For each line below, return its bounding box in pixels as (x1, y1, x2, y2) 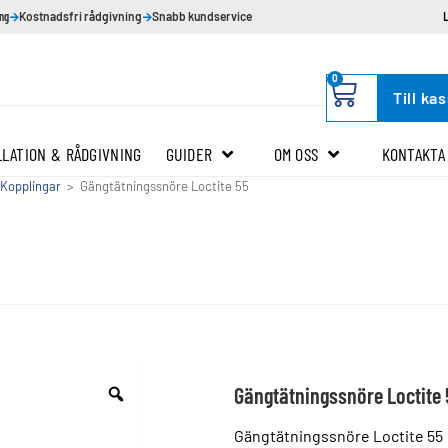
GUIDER (165, 143, 213, 165)
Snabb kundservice (152, 8, 252, 23)
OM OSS (273, 143, 319, 165)
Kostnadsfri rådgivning (19, 8, 142, 23)
